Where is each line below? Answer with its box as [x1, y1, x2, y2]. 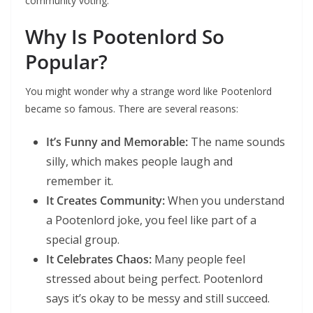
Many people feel [152, 252, 245, 268]
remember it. [46, 173, 113, 189]
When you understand [165, 193, 284, 209]
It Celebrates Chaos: [46, 252, 152, 268]
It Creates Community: [46, 193, 165, 209]
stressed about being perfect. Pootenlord [46, 271, 263, 287]
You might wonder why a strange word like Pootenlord [25, 85, 272, 99]
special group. [46, 232, 119, 248]
